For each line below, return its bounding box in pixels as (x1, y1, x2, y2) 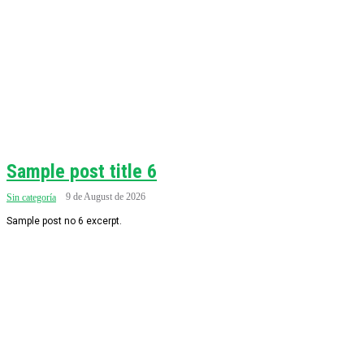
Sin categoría (6, 192, 56, 203)
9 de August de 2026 (66, 191, 145, 202)
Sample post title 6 (6, 160, 157, 183)
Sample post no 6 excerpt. (6, 215, 122, 227)
